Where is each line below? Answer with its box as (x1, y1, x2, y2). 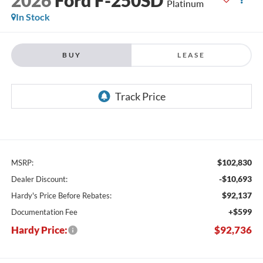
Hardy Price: (11, 224, 68, 237)
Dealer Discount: (11, 174, 68, 184)
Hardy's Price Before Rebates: (11, 191, 112, 201)
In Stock (15, 11, 50, 22)
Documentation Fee (11, 207, 77, 217)
